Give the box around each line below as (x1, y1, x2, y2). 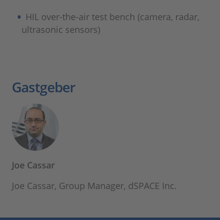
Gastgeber (12, 78, 75, 96)
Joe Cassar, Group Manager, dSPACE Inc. (12, 180, 177, 192)
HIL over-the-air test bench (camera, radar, (26, 11, 200, 23)
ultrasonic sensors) (22, 24, 100, 35)
